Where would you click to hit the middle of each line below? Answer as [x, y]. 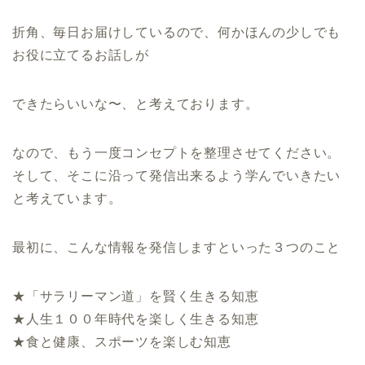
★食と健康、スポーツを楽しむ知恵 [122, 341]
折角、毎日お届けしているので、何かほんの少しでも [177, 32]
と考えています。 [67, 198]
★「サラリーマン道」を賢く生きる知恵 [136, 296]
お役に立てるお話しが [81, 55]
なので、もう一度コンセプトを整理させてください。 [177, 152]
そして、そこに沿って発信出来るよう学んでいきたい [177, 175]
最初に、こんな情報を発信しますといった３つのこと [177, 247]
